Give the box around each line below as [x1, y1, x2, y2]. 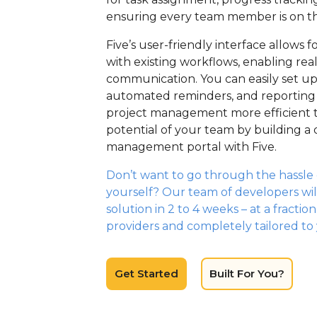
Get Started [115, 267, 178, 280]
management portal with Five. [106, 140, 277, 154]
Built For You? [209, 267, 284, 280]
